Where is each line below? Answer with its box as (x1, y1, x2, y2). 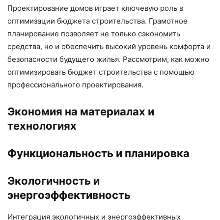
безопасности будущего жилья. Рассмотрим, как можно (7, 54, 209, 64)
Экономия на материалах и (7, 105, 154, 118)
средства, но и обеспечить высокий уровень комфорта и (7, 41, 211, 51)
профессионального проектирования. (7, 80, 143, 89)
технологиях (7, 119, 77, 132)
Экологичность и (7, 174, 100, 187)
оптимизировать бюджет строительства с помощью (7, 67, 194, 77)
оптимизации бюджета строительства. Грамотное (7, 16, 188, 26)
